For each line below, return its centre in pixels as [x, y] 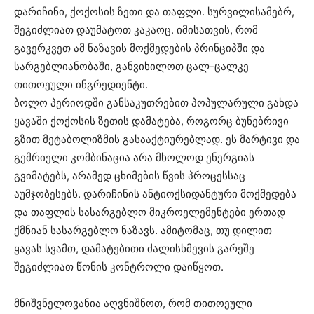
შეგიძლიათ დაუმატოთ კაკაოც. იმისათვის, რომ [136, 30]
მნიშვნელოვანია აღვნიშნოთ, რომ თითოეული [133, 303]
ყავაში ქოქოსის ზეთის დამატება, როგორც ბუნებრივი [151, 121]
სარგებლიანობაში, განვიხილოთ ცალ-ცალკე [131, 67]
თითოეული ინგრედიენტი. [81, 85]
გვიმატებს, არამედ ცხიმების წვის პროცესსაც [130, 176]
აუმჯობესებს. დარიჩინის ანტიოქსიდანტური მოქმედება [155, 194]
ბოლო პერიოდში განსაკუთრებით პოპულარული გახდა [156, 103]
